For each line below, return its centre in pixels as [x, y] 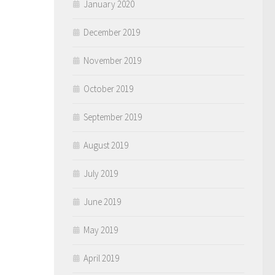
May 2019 [101, 230]
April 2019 [101, 258]
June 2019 [102, 202]
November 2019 [112, 60]
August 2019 [106, 145]
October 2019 [108, 89]
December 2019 [112, 32]
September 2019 [113, 117]
